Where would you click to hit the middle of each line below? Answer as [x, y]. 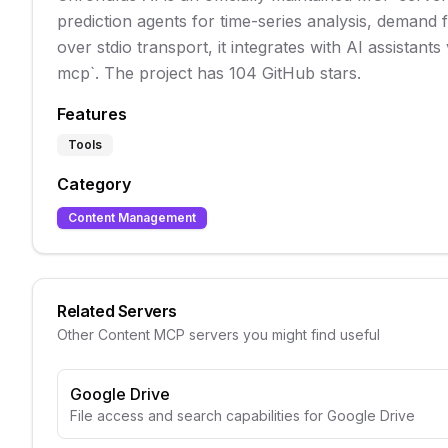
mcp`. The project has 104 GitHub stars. [209, 73]
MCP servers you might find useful [265, 334]
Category [94, 184]
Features [92, 114]
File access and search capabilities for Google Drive [242, 415]
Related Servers [117, 311]
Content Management [132, 217]
